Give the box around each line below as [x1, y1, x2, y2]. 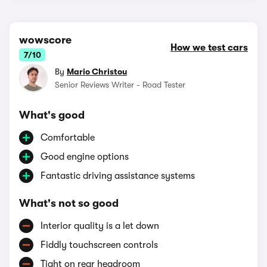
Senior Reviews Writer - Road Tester [55, 80, 185, 89]
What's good [19, 109, 85, 121]
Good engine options [41, 151, 129, 162]
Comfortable [41, 132, 95, 143]
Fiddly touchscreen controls [41, 240, 158, 250]
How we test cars [170, 42, 248, 53]
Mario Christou [67, 67, 127, 76]
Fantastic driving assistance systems [41, 170, 195, 181]
